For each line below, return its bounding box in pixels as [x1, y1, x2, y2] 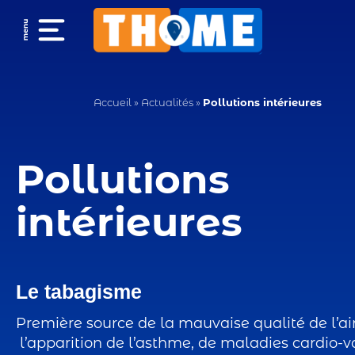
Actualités [140, 96, 193, 109]
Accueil [93, 96, 132, 109]
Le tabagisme [16, 281, 142, 303]
